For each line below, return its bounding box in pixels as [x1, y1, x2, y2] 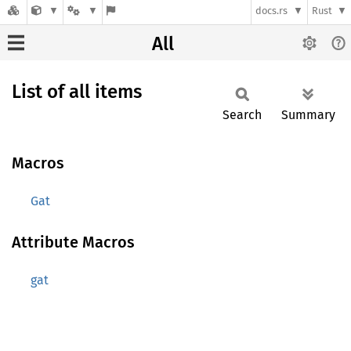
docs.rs [255, 5, 288, 17]
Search [223, 107, 262, 122]
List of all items [12, 81, 142, 103]
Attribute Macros [12, 233, 135, 251]
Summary [281, 107, 335, 122]
